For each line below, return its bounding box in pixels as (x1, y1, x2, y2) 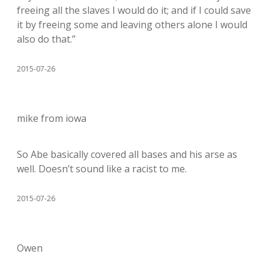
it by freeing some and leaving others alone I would (17, 18, 247, 31)
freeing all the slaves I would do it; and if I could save (17, 4, 251, 17)
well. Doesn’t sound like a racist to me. (17, 162, 187, 175)
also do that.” (17, 32, 76, 46)
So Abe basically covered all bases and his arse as (17, 148, 237, 161)
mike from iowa (17, 112, 86, 125)
